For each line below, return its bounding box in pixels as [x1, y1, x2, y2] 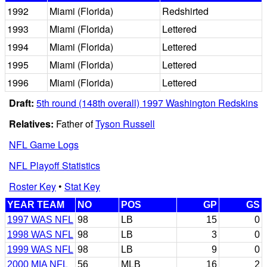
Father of [56, 116, 95, 131]
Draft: [9, 95, 34, 110]
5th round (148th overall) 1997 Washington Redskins [36, 95, 258, 110]
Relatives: [9, 116, 56, 131]
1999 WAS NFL [7, 244, 73, 254]
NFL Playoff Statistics [9, 158, 100, 172]
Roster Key [9, 179, 56, 193]
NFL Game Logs [9, 137, 79, 151]
